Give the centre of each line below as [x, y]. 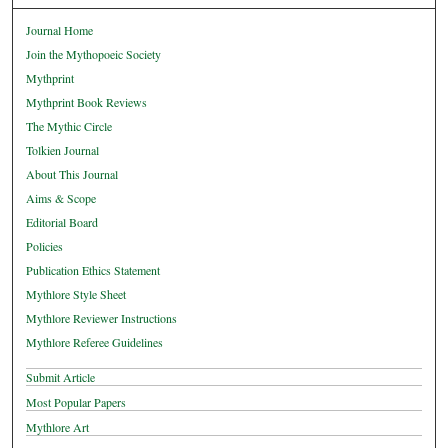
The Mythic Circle [69, 126]
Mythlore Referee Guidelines [95, 342]
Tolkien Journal [63, 150]
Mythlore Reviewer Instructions [102, 318]
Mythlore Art [58, 427]
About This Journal [72, 174]
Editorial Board [62, 222]
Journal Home [60, 30]
